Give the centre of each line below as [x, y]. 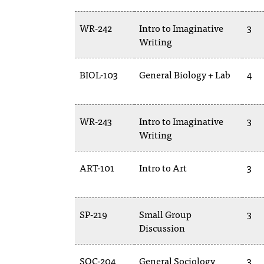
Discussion [162, 227]
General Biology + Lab [185, 74]
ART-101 [97, 167]
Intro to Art [163, 167]
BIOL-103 [99, 74]
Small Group [165, 214]
